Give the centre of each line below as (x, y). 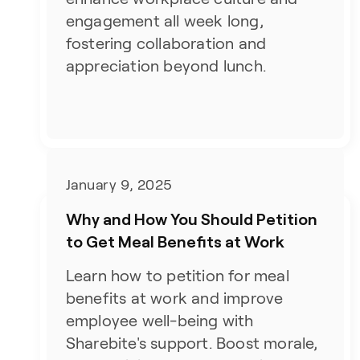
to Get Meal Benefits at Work (175, 241)
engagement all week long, (164, 21)
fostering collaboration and (166, 43)
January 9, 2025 (119, 185)
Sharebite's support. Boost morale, (192, 344)
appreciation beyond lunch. (166, 66)
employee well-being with (160, 321)
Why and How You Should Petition (191, 219)
